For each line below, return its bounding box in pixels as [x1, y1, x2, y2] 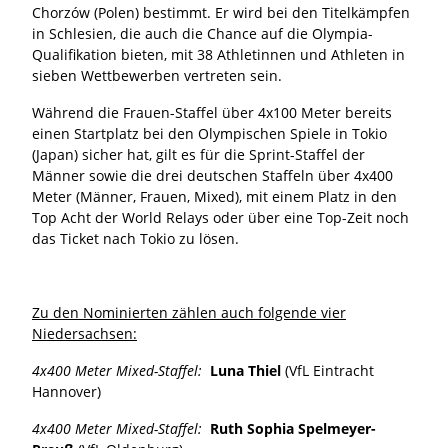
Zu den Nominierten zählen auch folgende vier [32, 302, 346, 322]
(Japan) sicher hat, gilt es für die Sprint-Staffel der [32, 144, 365, 164]
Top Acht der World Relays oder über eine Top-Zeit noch [32, 207, 409, 227]
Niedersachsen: [32, 323, 137, 343]
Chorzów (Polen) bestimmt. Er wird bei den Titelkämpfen [32, 2, 410, 22]
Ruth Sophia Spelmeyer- [202, 418, 376, 438]
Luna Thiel [202, 360, 285, 380]
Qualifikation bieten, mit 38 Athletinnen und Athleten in [32, 44, 405, 64]
